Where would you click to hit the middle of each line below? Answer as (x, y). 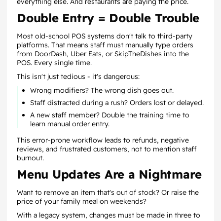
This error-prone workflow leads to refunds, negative (103, 140)
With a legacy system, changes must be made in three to (109, 215)
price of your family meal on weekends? (82, 201)
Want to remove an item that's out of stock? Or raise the (108, 192)
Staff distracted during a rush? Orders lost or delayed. (117, 103)
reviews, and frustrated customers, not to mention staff (107, 149)
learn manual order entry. (70, 124)
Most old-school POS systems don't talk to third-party (105, 36)
